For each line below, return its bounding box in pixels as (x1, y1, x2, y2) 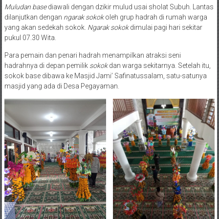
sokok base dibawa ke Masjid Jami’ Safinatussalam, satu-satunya (4, 71, 207, 80)
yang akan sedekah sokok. (4, 23, 88, 31)
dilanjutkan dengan (4, 13, 64, 21)
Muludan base (4, 2, 46, 11)
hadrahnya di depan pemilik (4, 61, 89, 69)
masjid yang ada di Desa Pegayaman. (4, 82, 119, 90)
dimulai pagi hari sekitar (128, 23, 202, 31)
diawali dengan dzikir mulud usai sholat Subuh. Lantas (46, 2, 214, 11)
